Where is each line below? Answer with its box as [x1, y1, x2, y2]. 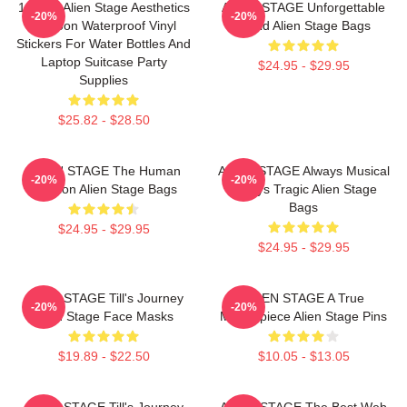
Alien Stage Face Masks [34, 309, 174, 324]
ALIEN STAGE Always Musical [217, 164, 390, 179]
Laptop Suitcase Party [40, 55, 167, 70]
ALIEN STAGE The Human [26, 164, 181, 179]
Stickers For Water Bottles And [16, 36, 191, 52]
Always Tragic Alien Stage [230, 182, 377, 197]
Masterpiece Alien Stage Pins [220, 309, 387, 324]
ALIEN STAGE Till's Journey [24, 291, 184, 306]
